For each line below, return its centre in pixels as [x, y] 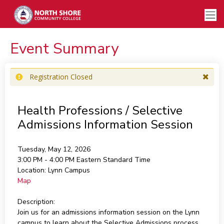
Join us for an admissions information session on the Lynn [108, 212]
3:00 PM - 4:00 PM [47, 160]
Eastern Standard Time [113, 160]
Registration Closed [61, 77]
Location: [31, 170]
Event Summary [64, 49]
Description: [36, 202]
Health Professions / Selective [100, 110]
